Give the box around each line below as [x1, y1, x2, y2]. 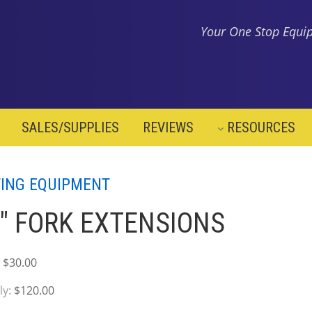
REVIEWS [142, 119, 194, 136]
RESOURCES [226, 119, 295, 136]
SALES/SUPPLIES [21, 119, 119, 136]
